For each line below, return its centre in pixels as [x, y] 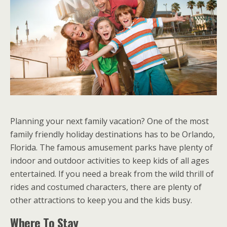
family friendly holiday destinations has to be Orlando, [112, 135]
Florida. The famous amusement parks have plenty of [111, 148]
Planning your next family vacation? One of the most [109, 121]
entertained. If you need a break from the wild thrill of [112, 174]
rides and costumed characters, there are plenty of [106, 187]
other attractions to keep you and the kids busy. [101, 200]
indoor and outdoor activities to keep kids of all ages [110, 161]
